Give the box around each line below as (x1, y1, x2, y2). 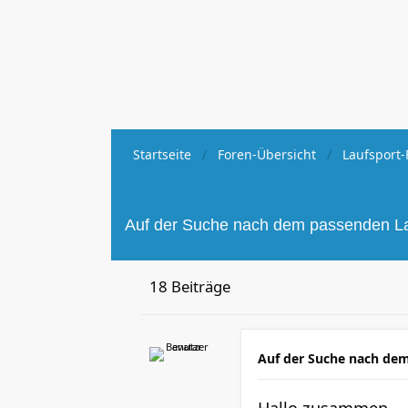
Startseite (133, 146, 191, 163)
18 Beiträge (149, 276, 230, 297)
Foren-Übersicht (218, 146, 316, 163)
